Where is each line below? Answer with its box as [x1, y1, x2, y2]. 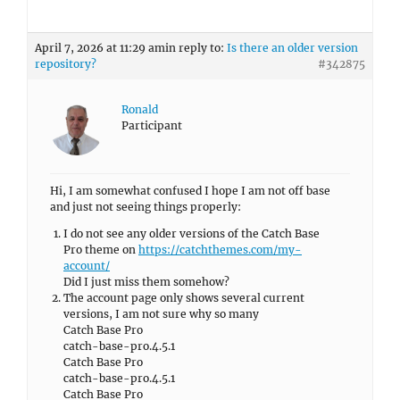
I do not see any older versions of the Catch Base [63, 227, 320, 240]
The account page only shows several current [63, 291, 304, 304]
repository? [35, 57, 96, 71]
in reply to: [165, 41, 227, 54]
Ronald [121, 103, 158, 116]
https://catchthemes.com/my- [138, 243, 302, 256]
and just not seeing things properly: [50, 200, 241, 213]
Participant [121, 119, 182, 132]
